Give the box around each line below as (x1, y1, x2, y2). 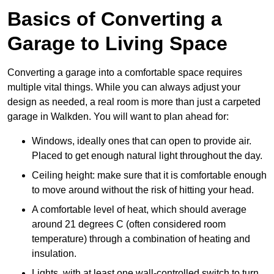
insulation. (32, 248, 76, 259)
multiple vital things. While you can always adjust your (7, 82, 240, 93)
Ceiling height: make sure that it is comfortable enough (32, 170, 267, 181)
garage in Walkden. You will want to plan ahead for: (7, 111, 229, 122)
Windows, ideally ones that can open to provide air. (32, 136, 251, 147)
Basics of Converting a (7, 8, 222, 31)
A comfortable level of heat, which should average (32, 204, 246, 215)
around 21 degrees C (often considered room (32, 219, 226, 230)
